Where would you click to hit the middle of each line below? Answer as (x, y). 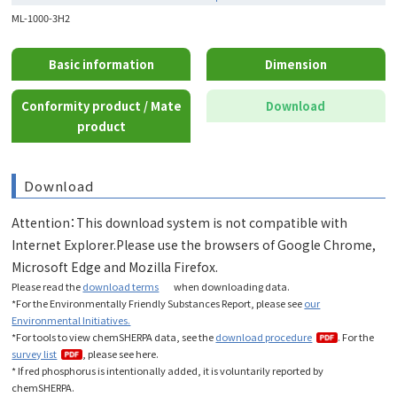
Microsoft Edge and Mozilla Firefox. (115, 267)
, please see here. (121, 354)
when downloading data (230, 287)
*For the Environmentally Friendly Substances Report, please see (158, 304)
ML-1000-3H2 (41, 18)
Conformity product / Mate (101, 106)
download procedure (264, 337)
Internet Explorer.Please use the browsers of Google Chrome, (194, 245)
